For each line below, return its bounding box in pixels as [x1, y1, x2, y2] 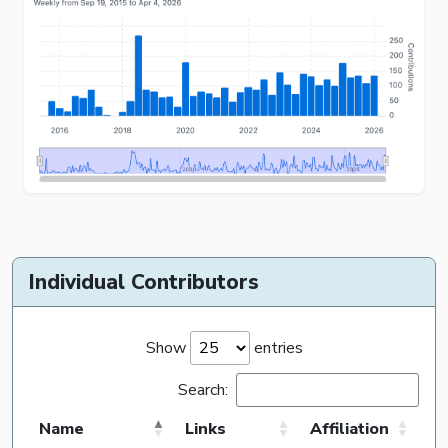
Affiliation [310, 417, 389, 440]
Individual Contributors [29, 267, 259, 296]
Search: [178, 378, 228, 401]
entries [249, 336, 303, 359]
